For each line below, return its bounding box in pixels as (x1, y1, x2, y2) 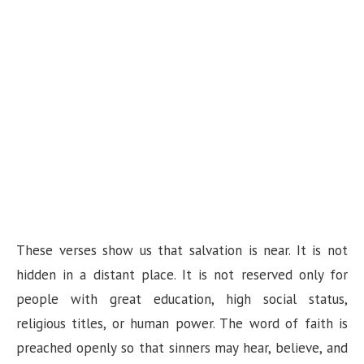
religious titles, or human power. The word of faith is (16, 314, 348, 333)
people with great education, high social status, (16, 290, 348, 309)
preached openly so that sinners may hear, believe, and (16, 339, 348, 357)
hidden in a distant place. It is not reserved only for (16, 266, 348, 284)
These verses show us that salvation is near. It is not (16, 241, 348, 260)
